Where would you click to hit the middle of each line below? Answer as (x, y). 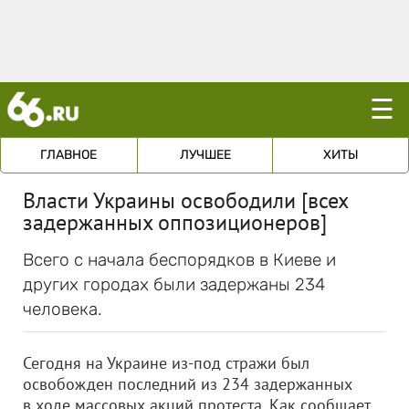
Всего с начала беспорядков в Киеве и (179, 260)
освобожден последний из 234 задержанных (188, 384)
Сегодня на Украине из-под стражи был (166, 363)
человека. (63, 309)
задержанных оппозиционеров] (175, 222)
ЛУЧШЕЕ (205, 155)
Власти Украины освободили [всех (185, 200)
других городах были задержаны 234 (174, 284)
